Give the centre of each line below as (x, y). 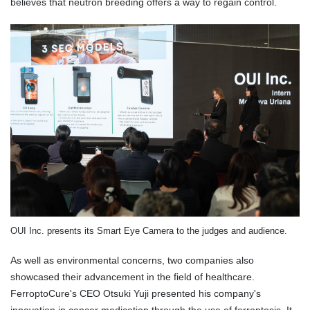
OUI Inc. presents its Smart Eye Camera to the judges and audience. (149, 231)
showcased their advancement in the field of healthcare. (133, 277)
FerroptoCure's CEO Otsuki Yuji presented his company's (136, 294)
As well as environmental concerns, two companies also (132, 261)
